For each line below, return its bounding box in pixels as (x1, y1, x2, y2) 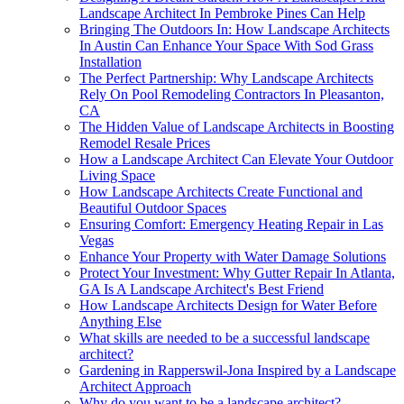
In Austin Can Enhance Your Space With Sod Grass (79, 37, 373, 53)
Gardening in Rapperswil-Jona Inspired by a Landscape (79, 362, 396, 378)
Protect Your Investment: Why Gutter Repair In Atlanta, (79, 264, 395, 280)
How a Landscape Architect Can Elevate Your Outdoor (79, 151, 393, 167)
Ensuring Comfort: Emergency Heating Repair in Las (79, 216, 383, 232)
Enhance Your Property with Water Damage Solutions (79, 248, 386, 264)
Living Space (79, 167, 155, 183)
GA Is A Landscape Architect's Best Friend (79, 280, 324, 297)
